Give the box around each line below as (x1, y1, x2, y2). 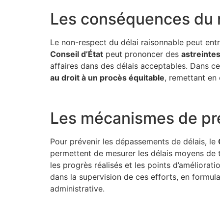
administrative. (50, 184, 105, 194)
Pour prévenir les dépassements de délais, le (50, 137, 218, 147)
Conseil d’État (50, 49, 103, 59)
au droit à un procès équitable (50, 72, 165, 82)
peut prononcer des (103, 49, 181, 59)
